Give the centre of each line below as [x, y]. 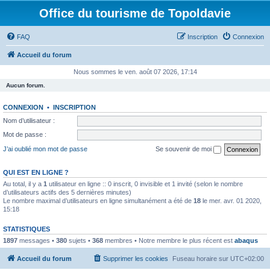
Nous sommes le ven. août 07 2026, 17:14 [135, 72]
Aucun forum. [26, 85]
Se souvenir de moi [184, 149]
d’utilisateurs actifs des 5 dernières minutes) [67, 192]
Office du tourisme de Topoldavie [135, 13]
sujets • [80, 240]
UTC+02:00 [247, 259]
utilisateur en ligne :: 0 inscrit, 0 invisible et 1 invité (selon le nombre [145, 184]
